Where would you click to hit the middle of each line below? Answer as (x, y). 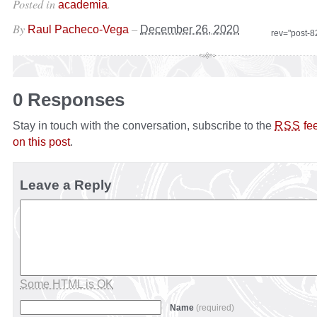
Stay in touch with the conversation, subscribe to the (144, 126)
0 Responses (69, 100)
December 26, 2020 (190, 29)
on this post (41, 142)
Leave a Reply (66, 185)
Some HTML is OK (67, 284)
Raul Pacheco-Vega (78, 29)
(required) (215, 308)
